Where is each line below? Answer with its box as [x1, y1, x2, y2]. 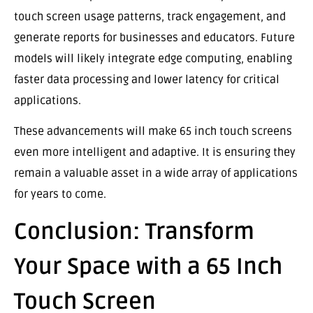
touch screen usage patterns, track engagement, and [14, 9, 286, 24]
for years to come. [14, 187, 106, 201]
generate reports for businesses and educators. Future [14, 30, 295, 45]
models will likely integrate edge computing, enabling [14, 51, 292, 66]
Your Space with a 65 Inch [14, 253, 282, 281]
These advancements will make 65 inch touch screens [14, 124, 292, 138]
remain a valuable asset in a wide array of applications [14, 166, 298, 180]
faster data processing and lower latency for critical [14, 72, 279, 87]
